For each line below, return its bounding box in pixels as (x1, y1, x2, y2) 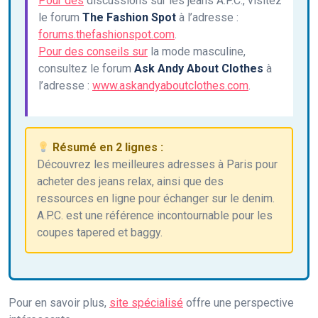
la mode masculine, (148, 45, 246, 59)
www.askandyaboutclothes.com (92, 79, 248, 93)
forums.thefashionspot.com (38, 28, 175, 42)
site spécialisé (109, 296, 183, 310)
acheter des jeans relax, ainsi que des (37, 175, 224, 189)
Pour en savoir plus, (9, 296, 109, 310)
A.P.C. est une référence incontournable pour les (37, 209, 273, 223)
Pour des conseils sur (38, 45, 148, 59)
